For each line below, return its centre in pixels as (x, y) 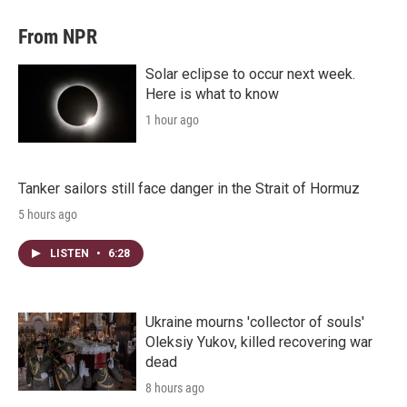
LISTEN (71, 254)
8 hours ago (175, 388)
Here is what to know (212, 94)
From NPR (58, 37)
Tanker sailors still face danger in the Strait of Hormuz (189, 189)
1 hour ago (172, 120)
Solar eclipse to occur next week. (250, 74)
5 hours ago (48, 215)
